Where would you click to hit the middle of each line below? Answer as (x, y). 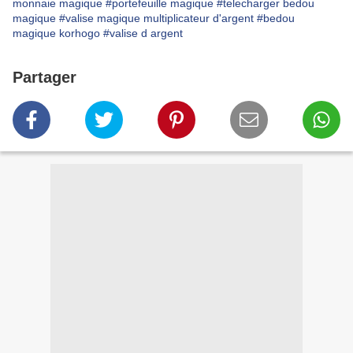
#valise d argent (143, 33)
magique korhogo (56, 33)
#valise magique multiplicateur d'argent (156, 19)
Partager (45, 78)
